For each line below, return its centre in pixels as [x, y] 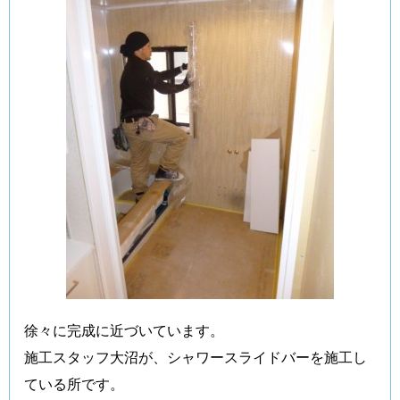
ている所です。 [74, 383]
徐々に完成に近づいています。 [124, 330]
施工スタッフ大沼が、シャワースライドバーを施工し [196, 357]
